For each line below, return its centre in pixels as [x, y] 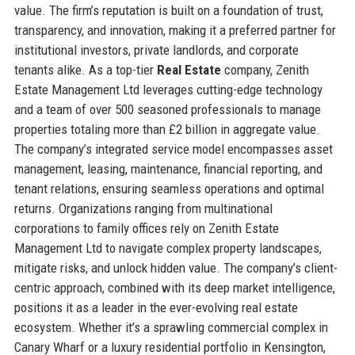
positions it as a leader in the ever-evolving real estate [156, 307]
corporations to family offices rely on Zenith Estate [146, 228]
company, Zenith [265, 69]
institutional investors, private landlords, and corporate [156, 50]
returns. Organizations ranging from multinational [143, 208]
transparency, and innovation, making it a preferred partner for [175, 30]
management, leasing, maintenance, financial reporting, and [168, 168]
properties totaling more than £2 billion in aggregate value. [167, 129]
